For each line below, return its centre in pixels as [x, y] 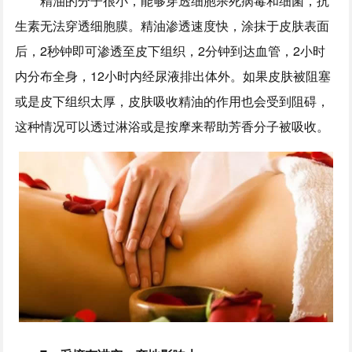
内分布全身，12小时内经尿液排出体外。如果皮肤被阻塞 [173, 75]
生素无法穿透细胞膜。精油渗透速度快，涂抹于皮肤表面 [172, 25]
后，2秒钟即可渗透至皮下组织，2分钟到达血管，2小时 [170, 50]
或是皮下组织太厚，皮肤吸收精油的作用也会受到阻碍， [172, 101]
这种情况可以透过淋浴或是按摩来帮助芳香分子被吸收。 [172, 126]
